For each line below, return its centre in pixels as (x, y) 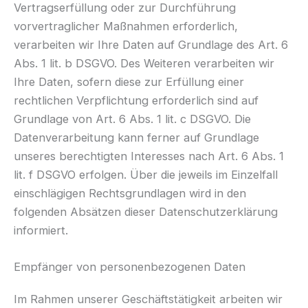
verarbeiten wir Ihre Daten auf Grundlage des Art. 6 (151, 44)
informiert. (41, 230)
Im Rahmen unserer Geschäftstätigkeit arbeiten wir (148, 299)
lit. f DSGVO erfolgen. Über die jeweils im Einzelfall (146, 174)
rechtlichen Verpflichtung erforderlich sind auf (136, 100)
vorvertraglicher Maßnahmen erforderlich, (126, 26)
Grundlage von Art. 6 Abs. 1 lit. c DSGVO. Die (132, 119)
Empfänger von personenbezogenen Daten (130, 267)
